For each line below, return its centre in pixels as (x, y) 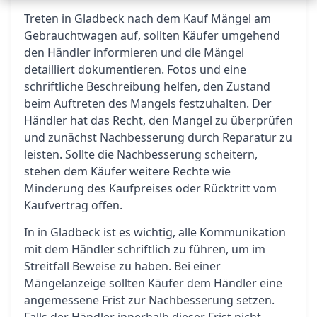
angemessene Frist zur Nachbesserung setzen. (149, 300)
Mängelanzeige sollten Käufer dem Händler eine (153, 283)
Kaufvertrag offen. (73, 205)
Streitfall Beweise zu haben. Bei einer (122, 266)
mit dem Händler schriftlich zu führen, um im (145, 249)
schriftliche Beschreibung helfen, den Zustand (147, 86)
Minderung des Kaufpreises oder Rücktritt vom (150, 188)
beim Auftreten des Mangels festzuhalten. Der (148, 103)
